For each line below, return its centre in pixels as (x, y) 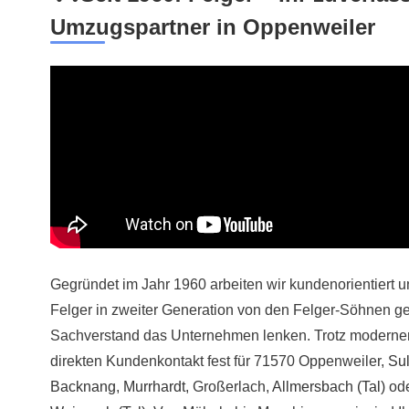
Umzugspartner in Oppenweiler (213, 26)
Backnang (83, 387)
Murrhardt (154, 387)
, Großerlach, (229, 387)
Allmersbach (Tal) (329, 387)
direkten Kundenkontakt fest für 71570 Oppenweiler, (219, 362)
